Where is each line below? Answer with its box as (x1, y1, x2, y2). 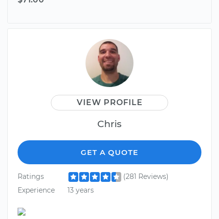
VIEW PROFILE (76, 98, 143, 108)
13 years (67, 185, 94, 195)
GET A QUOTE (81, 148, 138, 157)
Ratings (18, 172, 44, 181)
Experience (18, 185, 55, 195)
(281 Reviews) (123, 172, 169, 181)
